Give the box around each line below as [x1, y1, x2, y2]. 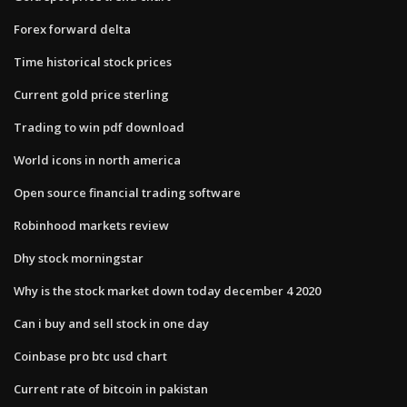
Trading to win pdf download [14, 118, 184, 135]
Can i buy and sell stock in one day [14, 314, 209, 332]
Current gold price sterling [14, 85, 169, 103]
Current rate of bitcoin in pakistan [14, 380, 208, 397]
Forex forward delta [14, 20, 131, 37]
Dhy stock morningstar [14, 249, 144, 266]
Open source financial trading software [14, 184, 241, 201]
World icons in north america [14, 151, 181, 168]
